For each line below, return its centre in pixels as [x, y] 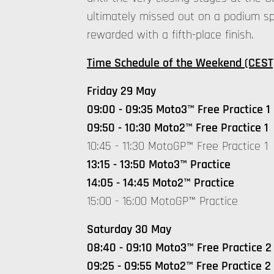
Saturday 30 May [129, 229]
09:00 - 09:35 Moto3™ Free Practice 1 [179, 109]
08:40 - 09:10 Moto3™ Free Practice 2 [179, 248]
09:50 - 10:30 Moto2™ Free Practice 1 [178, 128]
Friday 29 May [121, 91]
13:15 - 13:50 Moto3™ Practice [159, 165]
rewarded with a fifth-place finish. [170, 35]
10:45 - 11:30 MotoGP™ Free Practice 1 [177, 146]
